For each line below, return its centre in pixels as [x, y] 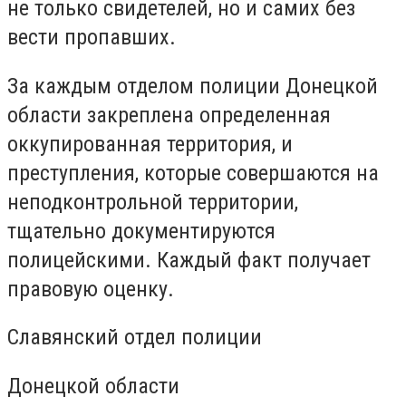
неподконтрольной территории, [153, 202]
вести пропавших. [92, 37]
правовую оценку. [91, 289]
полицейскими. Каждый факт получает [189, 260]
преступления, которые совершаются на [193, 173]
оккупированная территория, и [150, 144]
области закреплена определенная [169, 115]
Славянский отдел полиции [135, 338]
